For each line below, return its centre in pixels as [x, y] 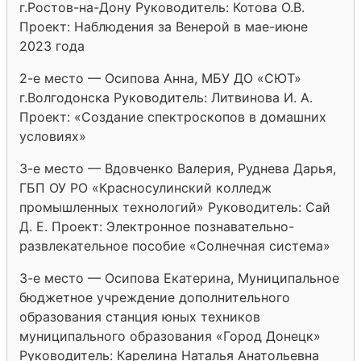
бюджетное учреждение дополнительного [155, 297]
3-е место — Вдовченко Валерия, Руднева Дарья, [178, 168]
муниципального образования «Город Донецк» [170, 336]
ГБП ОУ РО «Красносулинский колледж [145, 187]
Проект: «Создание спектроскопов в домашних [173, 116]
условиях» [53, 136]
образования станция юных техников [140, 316]
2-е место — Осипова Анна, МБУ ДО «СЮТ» [160, 78]
